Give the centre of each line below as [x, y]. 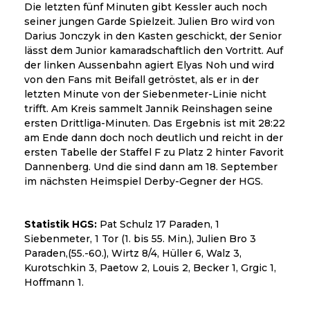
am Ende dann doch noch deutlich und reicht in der [154, 138]
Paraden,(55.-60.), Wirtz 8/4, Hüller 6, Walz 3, [133, 254]
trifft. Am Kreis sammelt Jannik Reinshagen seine [148, 109]
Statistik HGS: [61, 225]
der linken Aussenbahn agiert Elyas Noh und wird [149, 65]
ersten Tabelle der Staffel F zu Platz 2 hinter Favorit [154, 153]
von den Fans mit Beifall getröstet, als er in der [142, 80]
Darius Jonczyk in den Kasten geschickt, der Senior [153, 36]
